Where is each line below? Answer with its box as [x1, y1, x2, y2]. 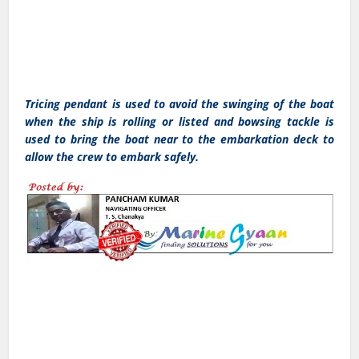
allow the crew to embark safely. [25, 148, 200, 164]
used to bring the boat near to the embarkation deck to [25, 131, 334, 147]
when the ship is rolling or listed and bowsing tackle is [25, 113, 334, 129]
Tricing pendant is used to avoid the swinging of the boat [25, 95, 334, 111]
